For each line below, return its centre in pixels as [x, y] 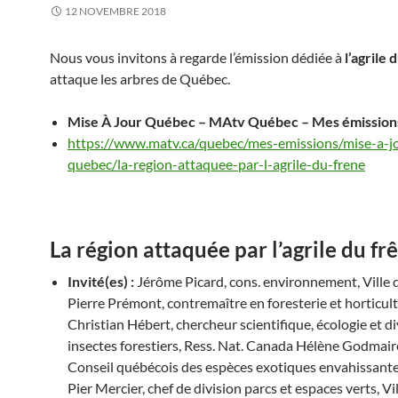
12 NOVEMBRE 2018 [115, 11]
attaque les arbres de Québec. [140, 79]
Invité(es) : [101, 281]
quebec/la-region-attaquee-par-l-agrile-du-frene [216, 164]
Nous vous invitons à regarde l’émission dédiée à [197, 57]
